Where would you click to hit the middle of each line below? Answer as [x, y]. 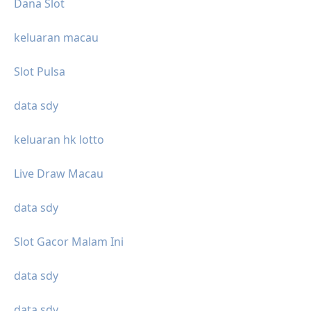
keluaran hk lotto [59, 140]
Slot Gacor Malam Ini [69, 242]
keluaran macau [56, 38]
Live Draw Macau [59, 174]
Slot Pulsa [40, 72]
